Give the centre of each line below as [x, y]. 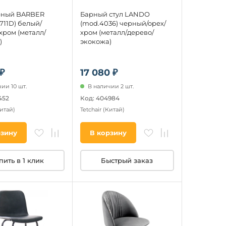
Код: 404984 [100, 98]
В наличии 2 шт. [110, 86]
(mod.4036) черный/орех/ [123, 23]
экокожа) [96, 41]
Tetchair [91, 109]
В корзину [108, 133]
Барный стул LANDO [115, 14]
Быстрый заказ [127, 161]
